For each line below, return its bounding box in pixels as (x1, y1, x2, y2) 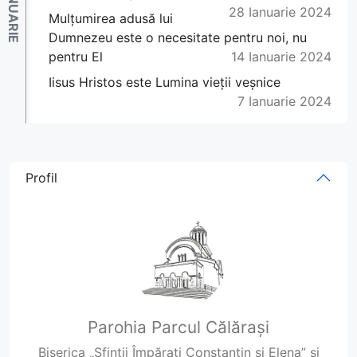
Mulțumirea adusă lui (49, 10, 173, 27)
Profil (25, 170, 57, 186)
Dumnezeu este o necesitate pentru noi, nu (49, 29, 307, 46)
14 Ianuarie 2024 (231, 49, 331, 65)
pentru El (49, 49, 103, 65)
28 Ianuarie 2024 (229, 4, 331, 21)
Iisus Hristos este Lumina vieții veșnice (49, 74, 280, 91)
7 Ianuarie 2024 (237, 93, 331, 110)
